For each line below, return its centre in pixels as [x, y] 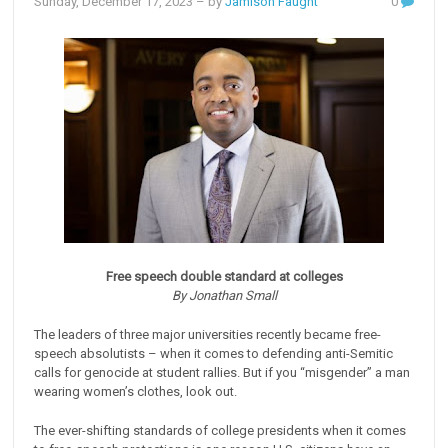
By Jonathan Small [224, 296]
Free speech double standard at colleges [224, 277]
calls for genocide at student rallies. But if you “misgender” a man [222, 373]
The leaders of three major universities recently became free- [208, 335]
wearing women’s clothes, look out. [136, 392]
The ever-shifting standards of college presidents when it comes [220, 430]
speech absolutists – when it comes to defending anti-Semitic [214, 354]
